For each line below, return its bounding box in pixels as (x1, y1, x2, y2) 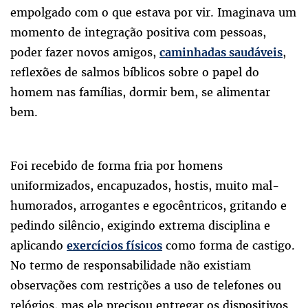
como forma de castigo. (162, 238, 295, 254)
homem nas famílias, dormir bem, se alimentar (10, 85, 270, 100)
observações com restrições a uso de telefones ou (10, 278, 281, 294)
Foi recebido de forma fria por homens (10, 158, 223, 174)
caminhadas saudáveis (159, 45, 283, 60)
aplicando (10, 238, 67, 254)
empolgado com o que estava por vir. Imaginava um (10, 5, 296, 21)
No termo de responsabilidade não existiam (10, 258, 251, 274)
